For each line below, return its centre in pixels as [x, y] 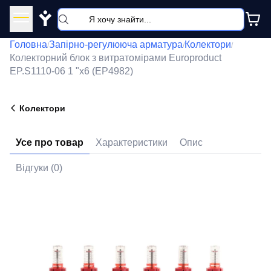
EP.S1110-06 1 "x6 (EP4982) [71, 71]
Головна [28, 44]
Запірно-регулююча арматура [116, 44]
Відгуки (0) [39, 168]
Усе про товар [50, 142]
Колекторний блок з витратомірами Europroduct [116, 58]
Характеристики [132, 142]
